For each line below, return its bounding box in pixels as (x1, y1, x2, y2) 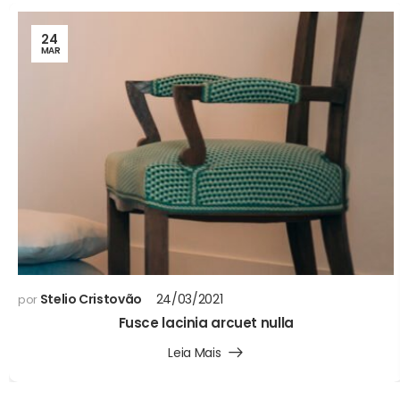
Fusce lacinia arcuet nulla (118, 313, 294, 333)
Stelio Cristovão (39, 290, 143, 309)
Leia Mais (168, 344, 221, 362)
